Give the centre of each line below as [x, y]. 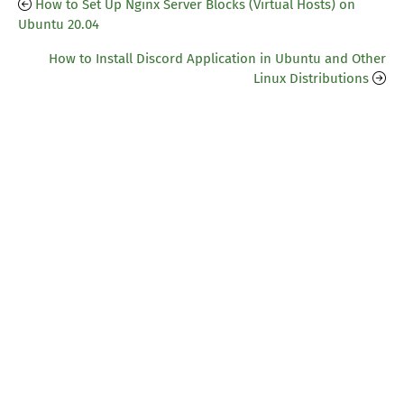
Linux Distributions [311, 79]
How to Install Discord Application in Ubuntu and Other [217, 59]
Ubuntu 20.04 [59, 25]
